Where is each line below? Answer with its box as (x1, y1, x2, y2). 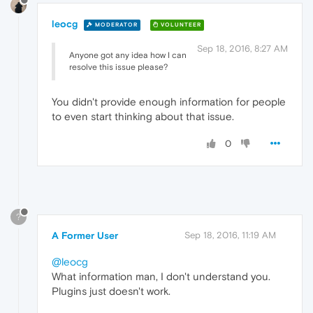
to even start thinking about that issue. (52, 110, 234, 123)
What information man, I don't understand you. (52, 270, 270, 282)
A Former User (52, 229, 118, 241)
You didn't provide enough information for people (52, 96, 286, 108)
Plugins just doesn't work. (52, 284, 170, 297)
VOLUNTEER (159, 21, 201, 28)
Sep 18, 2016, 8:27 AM (197, 43, 288, 54)
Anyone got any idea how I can (69, 50, 187, 61)
